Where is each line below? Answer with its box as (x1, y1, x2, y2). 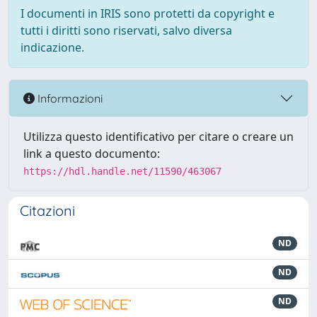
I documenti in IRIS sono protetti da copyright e (21, 6, 275, 21)
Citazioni (20, 202, 75, 219)
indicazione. (21, 40, 84, 55)
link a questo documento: (23, 146, 160, 161)
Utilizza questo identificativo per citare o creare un (23, 129, 294, 144)
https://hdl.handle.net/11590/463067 (23, 166, 221, 177)
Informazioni (35, 91, 103, 105)
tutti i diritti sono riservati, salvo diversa (21, 23, 232, 38)
